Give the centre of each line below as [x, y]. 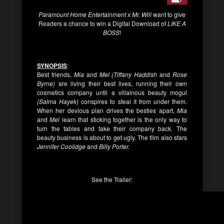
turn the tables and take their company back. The [112, 128]
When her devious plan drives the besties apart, [107, 110]
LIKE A [176, 23]
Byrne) [46, 83]
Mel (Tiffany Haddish [128, 74]
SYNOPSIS [52, 65]
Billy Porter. [114, 146]
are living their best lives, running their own [121, 83]
